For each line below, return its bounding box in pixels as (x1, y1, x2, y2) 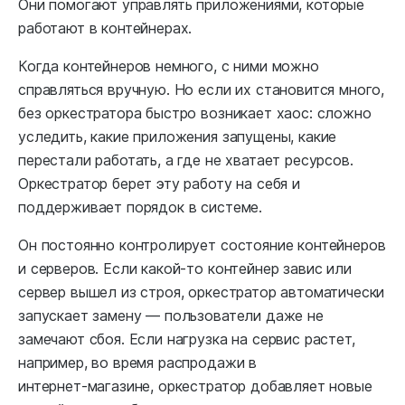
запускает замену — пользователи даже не (18, 306, 324, 325)
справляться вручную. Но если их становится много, (18, 80, 385, 99)
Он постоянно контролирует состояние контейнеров (18, 236, 386, 255)
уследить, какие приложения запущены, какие (18, 127, 337, 146)
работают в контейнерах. (18, 19, 193, 38)
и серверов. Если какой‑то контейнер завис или (18, 259, 352, 278)
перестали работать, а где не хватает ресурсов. (18, 151, 353, 170)
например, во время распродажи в (18, 353, 258, 372)
